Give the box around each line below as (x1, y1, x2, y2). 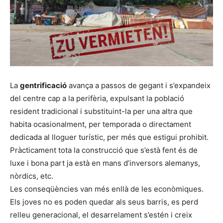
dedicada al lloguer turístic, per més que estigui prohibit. (10, 132, 209, 142)
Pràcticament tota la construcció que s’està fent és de (10, 145, 198, 155)
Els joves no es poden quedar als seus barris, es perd (10, 197, 198, 207)
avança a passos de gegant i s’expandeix (67, 80, 211, 90)
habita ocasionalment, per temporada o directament (10, 119, 191, 129)
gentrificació (20, 80, 67, 90)
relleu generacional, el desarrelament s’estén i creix (10, 210, 192, 220)
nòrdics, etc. (10, 171, 53, 181)
